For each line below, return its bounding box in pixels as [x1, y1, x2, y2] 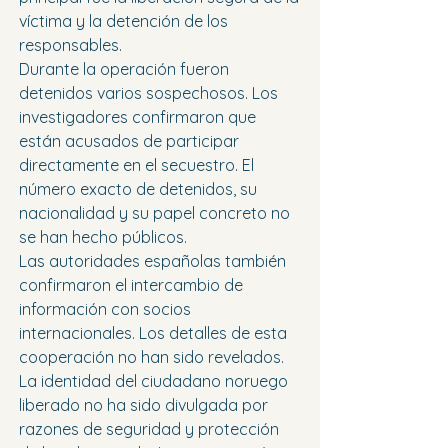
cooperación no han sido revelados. [19, 347, 284, 368]
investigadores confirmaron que [19, 107, 260, 128]
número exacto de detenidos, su [19, 179, 261, 200]
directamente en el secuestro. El [19, 155, 258, 176]
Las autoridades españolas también [19, 251, 290, 272]
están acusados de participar [19, 131, 243, 152]
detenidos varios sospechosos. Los [19, 83, 282, 104]
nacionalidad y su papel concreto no [19, 203, 294, 224]
